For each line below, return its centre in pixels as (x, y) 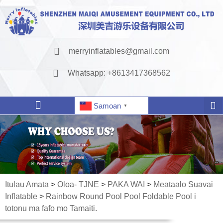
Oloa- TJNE (78, 185)
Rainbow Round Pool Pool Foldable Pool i (121, 197)
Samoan (108, 106)
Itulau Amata (27, 185)
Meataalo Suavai (183, 185)
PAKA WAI (126, 185)
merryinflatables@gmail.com (119, 51)
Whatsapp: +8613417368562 (119, 73)
